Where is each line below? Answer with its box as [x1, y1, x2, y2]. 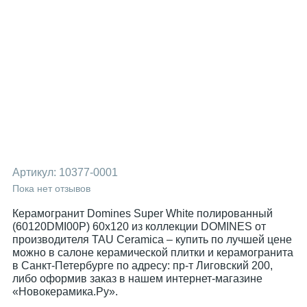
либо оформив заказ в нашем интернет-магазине [12, 273, 262, 284]
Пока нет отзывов [12, 183, 90, 194]
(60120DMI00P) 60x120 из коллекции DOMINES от [12, 221, 266, 232]
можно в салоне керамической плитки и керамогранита [12, 247, 293, 258]
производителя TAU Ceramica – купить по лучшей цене [12, 234, 292, 245]
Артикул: [12, 167, 59, 178]
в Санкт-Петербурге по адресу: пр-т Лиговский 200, [12, 260, 273, 271]
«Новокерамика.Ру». [12, 286, 118, 297]
